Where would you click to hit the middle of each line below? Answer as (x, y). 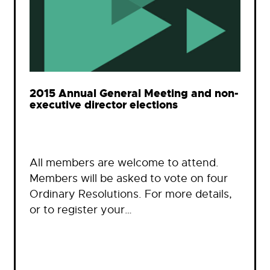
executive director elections (104, 105)
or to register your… (81, 209)
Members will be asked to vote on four (129, 178)
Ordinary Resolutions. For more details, (131, 194)
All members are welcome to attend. (124, 162)
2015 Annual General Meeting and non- (134, 94)
